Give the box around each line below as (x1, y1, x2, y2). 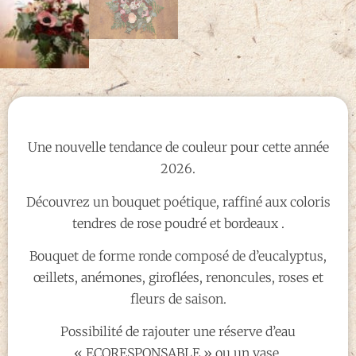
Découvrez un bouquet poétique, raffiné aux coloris (25, 193, 331, 210)
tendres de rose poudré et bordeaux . (72, 215, 284, 231)
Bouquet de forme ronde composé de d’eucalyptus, (29, 247, 327, 264)
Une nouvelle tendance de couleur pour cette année (27, 138, 329, 155)
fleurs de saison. (130, 290, 226, 307)
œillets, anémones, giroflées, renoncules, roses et (33, 269, 323, 285)
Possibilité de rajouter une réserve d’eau (60, 323, 296, 339)
